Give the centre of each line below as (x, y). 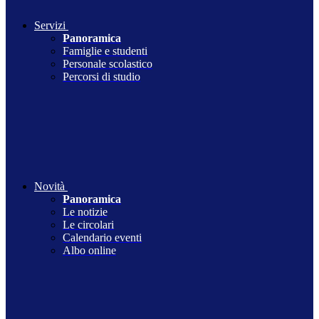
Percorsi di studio (101, 77)
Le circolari (88, 225)
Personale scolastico (108, 64)
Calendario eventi (102, 238)
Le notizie (85, 212)
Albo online (89, 251)
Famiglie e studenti (105, 51)
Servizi (50, 26)
